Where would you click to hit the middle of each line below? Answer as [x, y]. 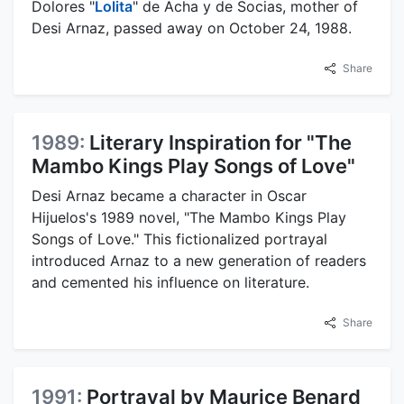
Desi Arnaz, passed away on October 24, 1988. [192, 28]
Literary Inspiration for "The [220, 142]
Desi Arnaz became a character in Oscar [169, 195]
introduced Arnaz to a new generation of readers [199, 260]
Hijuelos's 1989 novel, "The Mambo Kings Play [189, 217]
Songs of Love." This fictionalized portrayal [179, 239]
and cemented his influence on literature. [170, 282]
